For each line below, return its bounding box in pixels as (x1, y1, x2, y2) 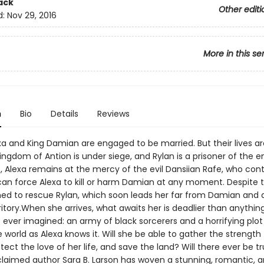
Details (50, 108, 78, 120)
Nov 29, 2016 (6, 9, 57, 22)
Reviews (97, 108, 130, 120)
